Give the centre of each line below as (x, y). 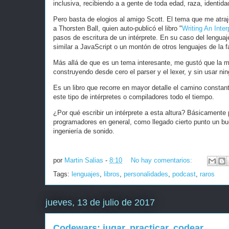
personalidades (146, 174)
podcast (184, 174)
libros (112, 174)
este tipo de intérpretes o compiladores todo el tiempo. (134, 97)
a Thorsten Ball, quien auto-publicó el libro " (118, 28)
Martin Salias (84, 161)
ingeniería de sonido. (84, 131)
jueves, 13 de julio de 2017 (100, 202)
